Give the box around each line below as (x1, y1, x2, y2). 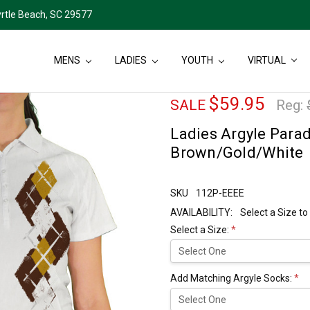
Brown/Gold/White (170, 144, 304, 162)
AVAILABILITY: (170, 207, 233, 219)
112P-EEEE (196, 188, 245, 199)
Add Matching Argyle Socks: (170, 273, 295, 284)
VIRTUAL (248, 55, 288, 66)
